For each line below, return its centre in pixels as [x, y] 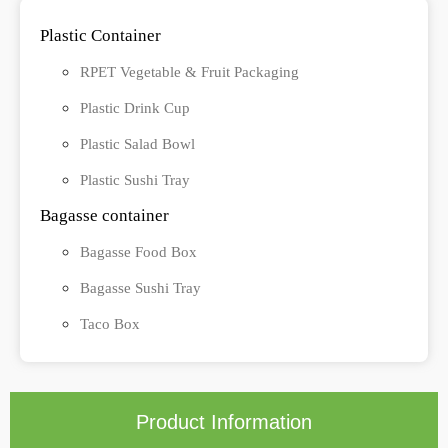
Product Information [224, 422]
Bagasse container [104, 216]
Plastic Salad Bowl [137, 144]
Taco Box [110, 324]
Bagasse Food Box [138, 252]
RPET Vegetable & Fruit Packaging [189, 72]
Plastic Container [100, 36]
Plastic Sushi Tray [135, 180]
